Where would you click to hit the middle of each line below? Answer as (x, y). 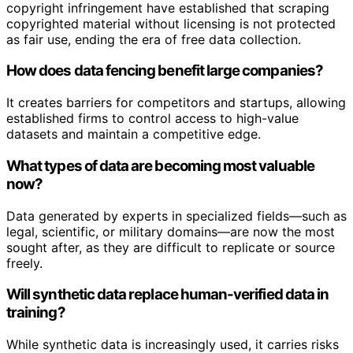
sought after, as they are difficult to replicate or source (171, 247)
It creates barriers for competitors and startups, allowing (176, 103)
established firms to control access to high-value (152, 119)
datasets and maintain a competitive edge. (134, 134)
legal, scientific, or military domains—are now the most (171, 231)
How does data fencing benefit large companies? (165, 71)
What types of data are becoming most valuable (160, 165)
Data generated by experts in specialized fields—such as (176, 216)
